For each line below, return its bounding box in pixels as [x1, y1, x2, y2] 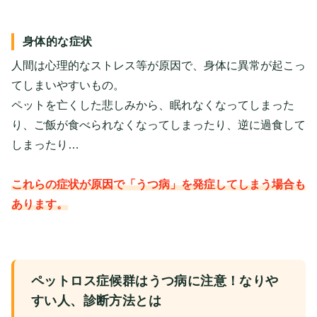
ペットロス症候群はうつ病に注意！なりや [31, 274, 279, 289]
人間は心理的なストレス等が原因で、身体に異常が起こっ [11, 59, 306, 72]
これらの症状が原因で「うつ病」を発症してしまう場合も [11, 178, 306, 191]
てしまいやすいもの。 [11, 79, 125, 92]
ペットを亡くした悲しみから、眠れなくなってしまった [11, 99, 294, 112]
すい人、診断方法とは [31, 294, 161, 309]
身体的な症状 [23, 35, 93, 48]
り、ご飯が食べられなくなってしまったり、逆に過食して [11, 119, 306, 132]
